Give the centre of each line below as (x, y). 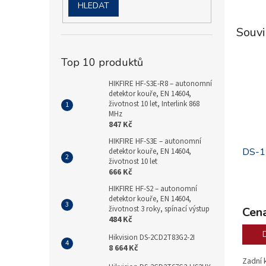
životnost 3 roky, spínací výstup (159, 209)
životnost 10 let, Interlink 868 (154, 104)
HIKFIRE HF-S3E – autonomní (155, 142)
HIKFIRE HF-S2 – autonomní (153, 189)
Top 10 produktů (102, 63)
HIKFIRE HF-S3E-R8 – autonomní (160, 84)
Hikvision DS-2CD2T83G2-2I (152, 238)
